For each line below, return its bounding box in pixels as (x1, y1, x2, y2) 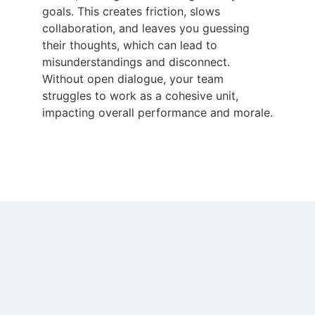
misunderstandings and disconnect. (42, 54, 230, 69)
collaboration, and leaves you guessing (42, 20, 250, 35)
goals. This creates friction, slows (42, 4, 220, 18)
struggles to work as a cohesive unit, (42, 88, 238, 103)
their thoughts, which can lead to (42, 37, 217, 52)
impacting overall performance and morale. (42, 105, 273, 120)
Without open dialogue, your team (42, 71, 224, 86)
